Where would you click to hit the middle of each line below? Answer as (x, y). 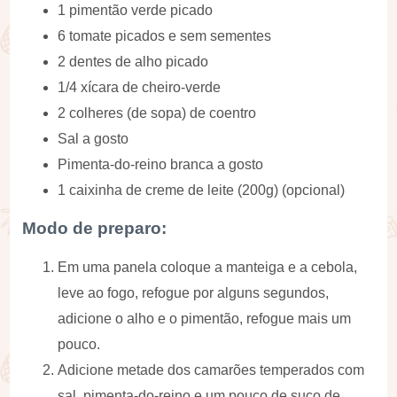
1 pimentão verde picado (136, 10)
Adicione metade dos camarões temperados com (211, 370)
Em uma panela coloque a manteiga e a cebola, (208, 267)
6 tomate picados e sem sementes (165, 35)
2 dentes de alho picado (133, 61)
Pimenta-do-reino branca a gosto (161, 164)
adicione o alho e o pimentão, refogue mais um (205, 318)
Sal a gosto (93, 138)
